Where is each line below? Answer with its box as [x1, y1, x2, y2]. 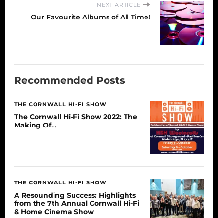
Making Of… [14, 120, 56, 129]
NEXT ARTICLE [97, 1, 141, 8]
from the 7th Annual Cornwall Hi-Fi [14, 199, 139, 208]
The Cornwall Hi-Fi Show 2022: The [14, 112, 137, 121]
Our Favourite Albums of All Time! [31, 12, 150, 21]
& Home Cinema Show [14, 207, 94, 216]
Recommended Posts [14, 74, 125, 86]
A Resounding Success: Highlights [14, 190, 136, 200]
